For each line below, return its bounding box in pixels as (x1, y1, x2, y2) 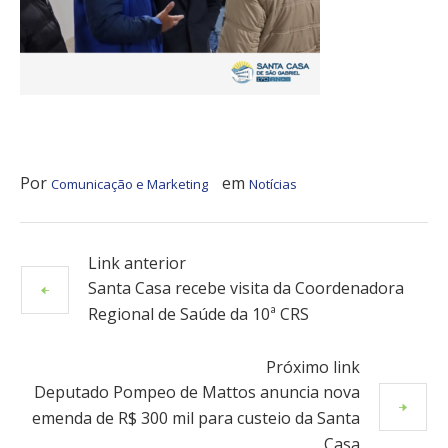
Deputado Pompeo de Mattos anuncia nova (34, 380, 360, 403)
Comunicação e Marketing (51, 174, 208, 193)
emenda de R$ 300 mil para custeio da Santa (32, 406, 360, 429)
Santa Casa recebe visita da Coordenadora (88, 276, 404, 299)
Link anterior (88, 251, 186, 274)
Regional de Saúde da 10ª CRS (88, 302, 309, 325)
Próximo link (266, 355, 360, 378)
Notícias (249, 174, 297, 193)
